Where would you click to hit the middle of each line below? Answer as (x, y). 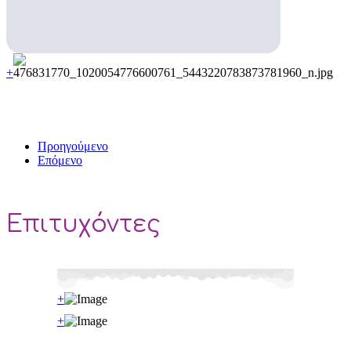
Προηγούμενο (73, 147)
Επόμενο (60, 161)
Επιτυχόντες (83, 225)
